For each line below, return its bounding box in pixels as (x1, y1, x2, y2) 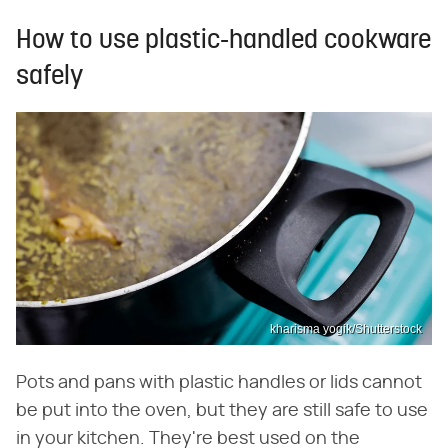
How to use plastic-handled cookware (16, 27, 431, 55)
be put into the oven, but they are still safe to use (16, 402, 428, 421)
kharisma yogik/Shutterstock (270, 322, 422, 337)
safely (16, 63, 83, 91)
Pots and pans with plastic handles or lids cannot (16, 374, 422, 393)
